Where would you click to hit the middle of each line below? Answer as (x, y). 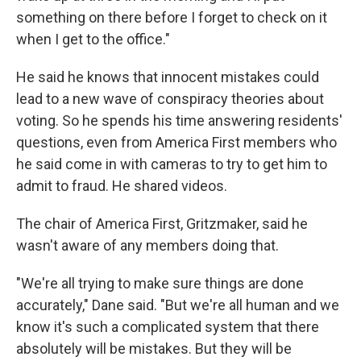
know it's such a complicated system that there (168, 327)
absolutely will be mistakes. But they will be (154, 349)
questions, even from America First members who (176, 143)
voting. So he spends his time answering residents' (179, 121)
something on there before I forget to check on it (172, 18)
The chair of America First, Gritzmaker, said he (162, 224)
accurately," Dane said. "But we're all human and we (178, 305)
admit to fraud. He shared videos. (122, 186)
